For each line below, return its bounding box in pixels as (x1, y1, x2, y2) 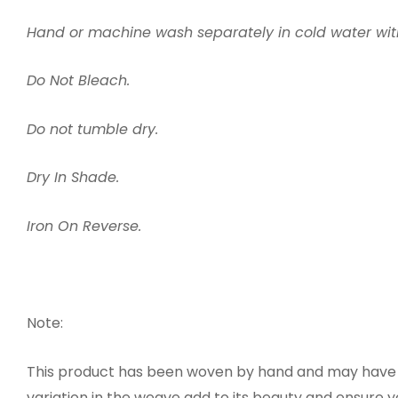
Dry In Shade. (27, 167, 119, 188)
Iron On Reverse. (27, 216, 141, 237)
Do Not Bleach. (27, 70, 130, 92)
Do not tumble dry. (27, 118, 158, 139)
